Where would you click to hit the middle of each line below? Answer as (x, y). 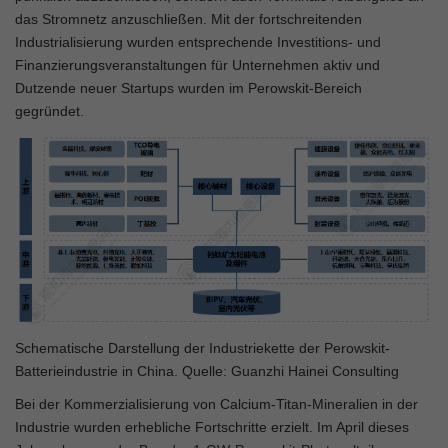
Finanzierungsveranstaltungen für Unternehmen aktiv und (197, 64)
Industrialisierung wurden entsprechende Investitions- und (198, 41)
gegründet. (49, 110)
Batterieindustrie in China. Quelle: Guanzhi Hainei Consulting (207, 371)
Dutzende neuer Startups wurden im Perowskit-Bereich (188, 87)
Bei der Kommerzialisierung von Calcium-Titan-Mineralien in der (216, 404)
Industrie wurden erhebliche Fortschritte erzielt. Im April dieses (212, 427)
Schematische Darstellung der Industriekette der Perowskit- (202, 348)
